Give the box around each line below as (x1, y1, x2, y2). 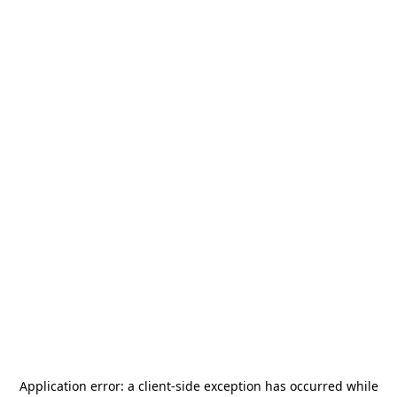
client (137, 378, 171, 394)
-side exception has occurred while (170, 378, 378, 394)
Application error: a (19, 378, 138, 394)
